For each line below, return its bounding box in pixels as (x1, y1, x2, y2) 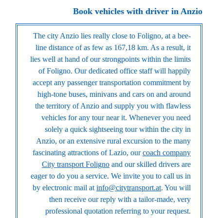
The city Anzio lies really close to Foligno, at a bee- (33, 32, 191, 40)
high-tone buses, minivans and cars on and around (37, 90, 191, 99)
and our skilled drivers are (109, 160, 191, 169)
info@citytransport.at (96, 183, 161, 192)
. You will (161, 183, 191, 192)
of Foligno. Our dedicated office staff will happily (38, 67, 191, 75)
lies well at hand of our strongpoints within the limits (30, 55, 191, 64)
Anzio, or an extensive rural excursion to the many (36, 137, 191, 145)
